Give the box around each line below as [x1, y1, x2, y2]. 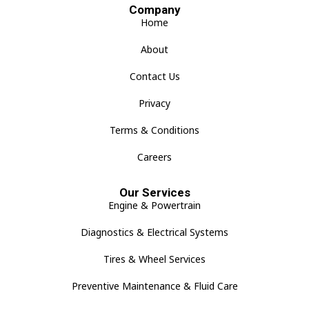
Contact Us [129, 70, 180, 83]
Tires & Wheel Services [103, 252, 206, 266]
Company [128, 3, 181, 17]
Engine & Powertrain [108, 199, 201, 212]
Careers [137, 150, 172, 164]
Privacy [139, 97, 170, 110]
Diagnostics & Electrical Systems [81, 226, 228, 239]
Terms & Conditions [110, 123, 199, 137]
